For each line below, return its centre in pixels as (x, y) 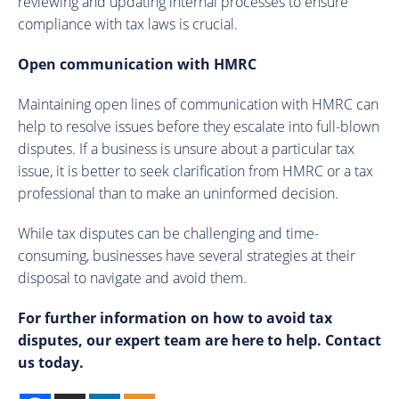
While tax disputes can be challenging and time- (168, 233)
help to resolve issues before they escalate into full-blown (199, 126)
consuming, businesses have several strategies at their (187, 255)
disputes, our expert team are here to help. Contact (199, 340)
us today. (51, 362)
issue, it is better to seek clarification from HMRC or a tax (195, 171)
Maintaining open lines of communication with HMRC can (198, 104)
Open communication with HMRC (137, 64)
